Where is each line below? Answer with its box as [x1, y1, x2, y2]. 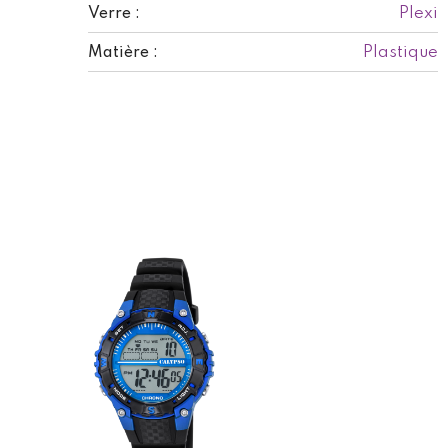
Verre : [88, 5, 140, 22]
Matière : [88, 44, 158, 61]
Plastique [363, 43, 438, 61]
